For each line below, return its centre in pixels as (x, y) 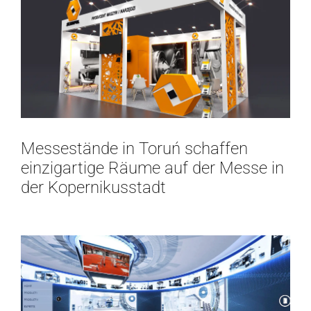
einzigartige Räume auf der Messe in (152, 168)
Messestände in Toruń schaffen (134, 149)
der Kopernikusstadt (93, 188)
